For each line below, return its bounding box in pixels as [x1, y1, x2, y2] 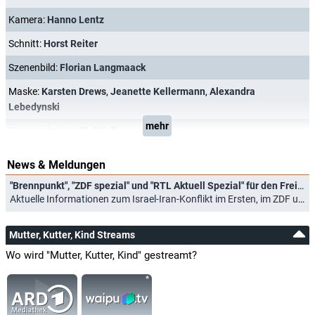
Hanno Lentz [47, 14, 104, 25]
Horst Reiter [44, 38, 98, 49]
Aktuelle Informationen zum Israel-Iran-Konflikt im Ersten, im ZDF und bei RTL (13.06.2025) [10, 193, 298, 205]
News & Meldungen [7, 158, 105, 172]
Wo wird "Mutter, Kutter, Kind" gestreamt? [6, 249, 197, 262]
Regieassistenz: [8, 125, 78, 136]
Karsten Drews [41, 86, 106, 97]
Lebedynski [8, 101, 60, 112]
